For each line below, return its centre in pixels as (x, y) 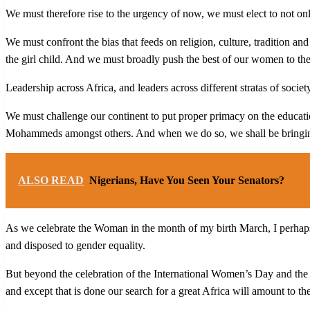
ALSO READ (51, 181)
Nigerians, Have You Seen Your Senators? (187, 181)
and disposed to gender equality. (75, 246)
